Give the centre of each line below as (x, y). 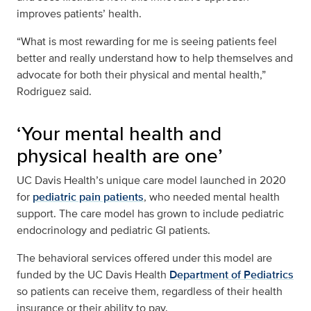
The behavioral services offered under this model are (144, 258)
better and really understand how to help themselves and (155, 58)
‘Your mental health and (119, 134)
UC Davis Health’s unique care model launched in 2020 (151, 180)
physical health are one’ (120, 156)
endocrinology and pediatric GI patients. (114, 230)
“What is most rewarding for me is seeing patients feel (147, 42)
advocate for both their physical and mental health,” (141, 75)
